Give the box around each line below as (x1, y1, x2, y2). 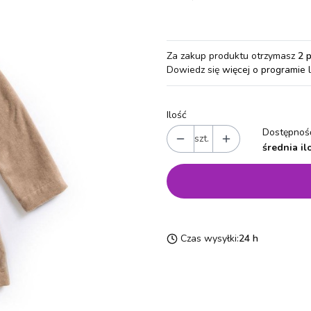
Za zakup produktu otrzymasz (167, 49, 298, 62)
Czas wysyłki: (180, 232, 239, 245)
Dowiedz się (167, 63, 222, 76)
